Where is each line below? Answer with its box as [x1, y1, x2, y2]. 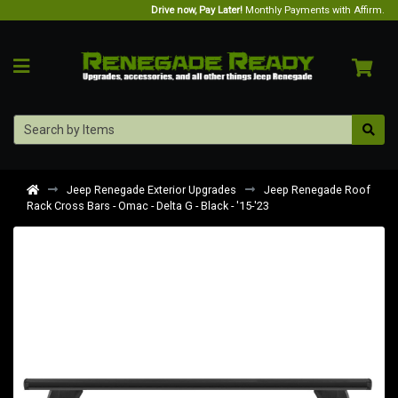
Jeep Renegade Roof [264, 182, 370, 196]
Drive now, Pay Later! [151, 4, 243, 16]
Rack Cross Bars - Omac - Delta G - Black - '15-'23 [27, 198, 269, 212]
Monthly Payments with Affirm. [243, 4, 385, 16]
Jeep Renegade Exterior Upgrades [67, 182, 236, 196]
